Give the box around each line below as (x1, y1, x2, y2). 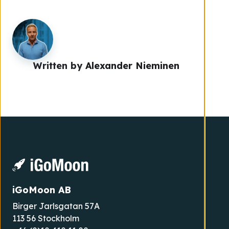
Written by (33, 60, 85, 72)
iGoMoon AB (12, 184, 71, 196)
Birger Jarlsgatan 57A (12, 200, 100, 211)
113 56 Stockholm (12, 213, 79, 223)
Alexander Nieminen (85, 60, 179, 72)
